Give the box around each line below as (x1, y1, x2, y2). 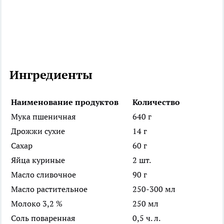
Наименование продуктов (11, 96, 118, 107)
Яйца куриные (11, 154, 65, 165)
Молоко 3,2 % (11, 198, 62, 208)
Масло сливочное (11, 169, 76, 179)
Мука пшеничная (11, 111, 75, 121)
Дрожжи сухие (11, 125, 65, 136)
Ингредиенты (9, 66, 92, 82)
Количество (132, 96, 180, 107)
